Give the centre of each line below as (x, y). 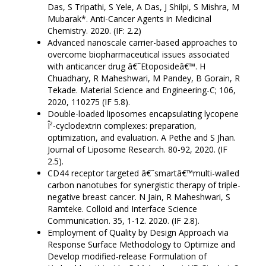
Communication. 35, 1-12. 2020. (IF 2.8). (123, 221)
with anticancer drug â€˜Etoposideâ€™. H (126, 66)
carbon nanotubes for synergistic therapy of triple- (144, 185)
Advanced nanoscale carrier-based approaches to (142, 43)
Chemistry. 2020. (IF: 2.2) (94, 31)
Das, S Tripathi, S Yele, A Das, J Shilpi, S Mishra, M (143, 7)
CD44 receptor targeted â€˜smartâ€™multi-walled (143, 173)
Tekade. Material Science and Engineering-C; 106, (142, 90)
